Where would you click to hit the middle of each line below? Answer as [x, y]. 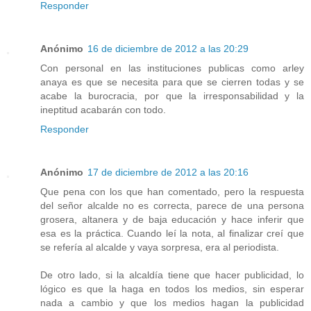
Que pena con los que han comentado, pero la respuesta [172, 192]
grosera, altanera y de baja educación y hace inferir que [172, 220]
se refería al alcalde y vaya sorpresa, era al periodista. [160, 247]
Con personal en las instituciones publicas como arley [172, 68]
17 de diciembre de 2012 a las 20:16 [168, 173]
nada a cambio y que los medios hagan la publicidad [172, 303]
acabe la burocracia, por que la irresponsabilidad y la [172, 96]
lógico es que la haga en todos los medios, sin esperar [172, 289]
